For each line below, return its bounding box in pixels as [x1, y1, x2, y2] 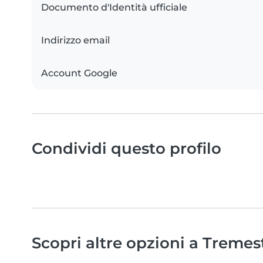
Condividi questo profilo [32, 139, 221, 158]
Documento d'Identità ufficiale [41, 2, 187, 14]
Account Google [41, 68, 117, 79]
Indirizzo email [41, 35, 110, 46]
